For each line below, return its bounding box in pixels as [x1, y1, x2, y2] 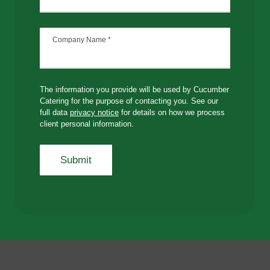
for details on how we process [118, 107, 225, 117]
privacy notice [69, 107, 119, 117]
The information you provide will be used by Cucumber [39, 84, 229, 94]
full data [39, 107, 70, 117]
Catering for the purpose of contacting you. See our [39, 96, 218, 105]
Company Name [52, 36, 108, 45]
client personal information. [39, 119, 134, 128]
